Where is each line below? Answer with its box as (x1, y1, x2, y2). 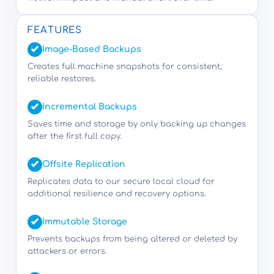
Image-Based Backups (42, 45, 141, 54)
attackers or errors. (28, 247, 107, 256)
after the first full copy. (28, 132, 122, 141)
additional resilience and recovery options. (28, 190, 206, 199)
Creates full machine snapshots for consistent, (28, 62, 222, 72)
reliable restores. (28, 75, 96, 84)
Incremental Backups (42, 102, 137, 112)
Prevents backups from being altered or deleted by (28, 235, 237, 244)
